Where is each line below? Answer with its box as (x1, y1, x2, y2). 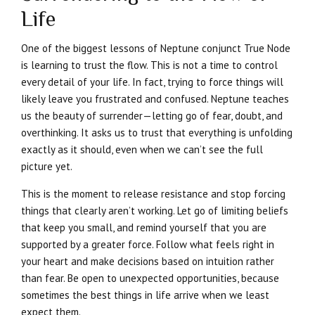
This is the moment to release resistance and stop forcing (21, 186, 285, 200)
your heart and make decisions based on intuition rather (21, 254, 274, 268)
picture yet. (21, 159, 72, 173)
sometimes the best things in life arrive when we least (21, 288, 269, 302)
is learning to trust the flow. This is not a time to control (21, 58, 278, 72)
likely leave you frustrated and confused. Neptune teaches (21, 91, 289, 105)
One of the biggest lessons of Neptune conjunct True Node (21, 41, 290, 55)
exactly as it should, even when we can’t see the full (21, 142, 263, 156)
